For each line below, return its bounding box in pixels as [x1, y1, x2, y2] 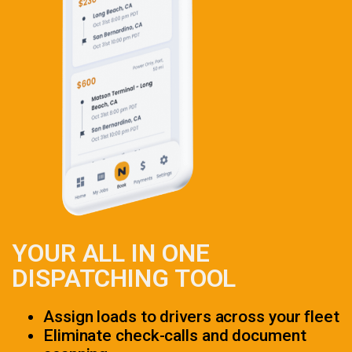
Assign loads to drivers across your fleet [43, 307, 339, 327]
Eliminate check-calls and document [43, 326, 306, 346]
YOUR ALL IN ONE [12, 238, 210, 269]
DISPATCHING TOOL [12, 263, 236, 294]
